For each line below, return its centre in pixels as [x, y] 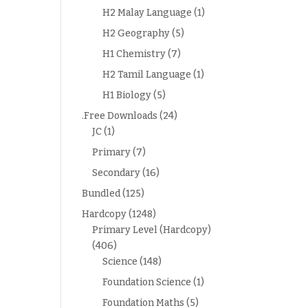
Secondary [117, 173]
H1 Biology [127, 95]
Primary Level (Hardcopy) [152, 230]
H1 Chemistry [134, 54]
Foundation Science [147, 282]
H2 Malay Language [147, 13]
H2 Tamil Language [147, 75]
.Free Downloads [120, 116]
